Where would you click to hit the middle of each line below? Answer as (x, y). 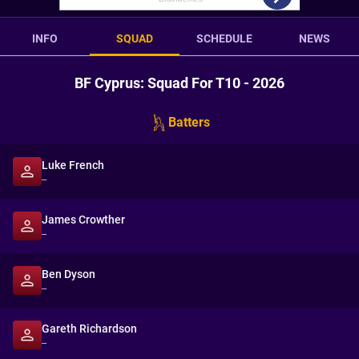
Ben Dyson (69, 274)
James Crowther (83, 220)
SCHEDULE (224, 38)
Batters (189, 122)
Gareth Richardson (89, 329)
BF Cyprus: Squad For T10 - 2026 (179, 83)
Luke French (73, 165)
